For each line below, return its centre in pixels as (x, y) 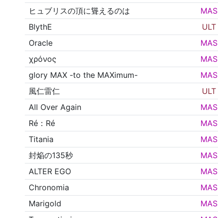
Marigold (45, 204)
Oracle (41, 43)
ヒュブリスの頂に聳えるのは (80, 11)
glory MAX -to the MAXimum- (83, 75)
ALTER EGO (50, 172)
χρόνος (43, 59)
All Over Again (55, 107)
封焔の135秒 (51, 155)
